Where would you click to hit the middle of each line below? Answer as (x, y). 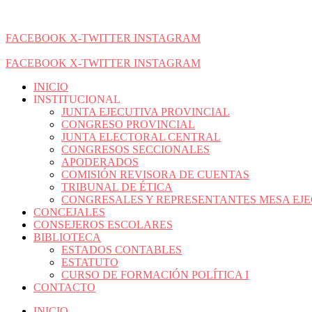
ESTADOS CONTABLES (122, 250)
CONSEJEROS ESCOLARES (103, 225)
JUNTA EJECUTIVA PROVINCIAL (146, 112)
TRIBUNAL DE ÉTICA (117, 187)
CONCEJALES (69, 212)
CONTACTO (64, 287)
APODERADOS (100, 162)
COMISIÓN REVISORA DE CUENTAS (155, 174)
